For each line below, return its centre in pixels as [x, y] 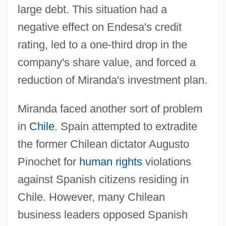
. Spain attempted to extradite [126, 126]
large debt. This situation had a [92, 9]
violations [166, 161]
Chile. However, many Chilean [91, 197]
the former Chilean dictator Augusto [103, 144]
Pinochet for [48, 161]
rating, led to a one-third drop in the [102, 44]
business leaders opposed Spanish [102, 214]
